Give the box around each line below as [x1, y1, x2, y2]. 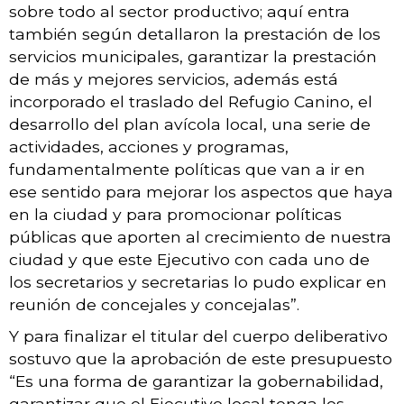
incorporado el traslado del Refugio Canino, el [9, 91, 372, 111]
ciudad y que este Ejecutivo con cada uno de [9, 249, 370, 269]
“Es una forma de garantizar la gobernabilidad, [9, 371, 383, 390]
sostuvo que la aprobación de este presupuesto [9, 348, 392, 368]
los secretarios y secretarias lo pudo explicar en [9, 271, 387, 291]
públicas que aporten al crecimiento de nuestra [9, 226, 391, 246]
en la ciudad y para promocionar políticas [9, 204, 342, 224]
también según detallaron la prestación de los [9, 23, 381, 43]
